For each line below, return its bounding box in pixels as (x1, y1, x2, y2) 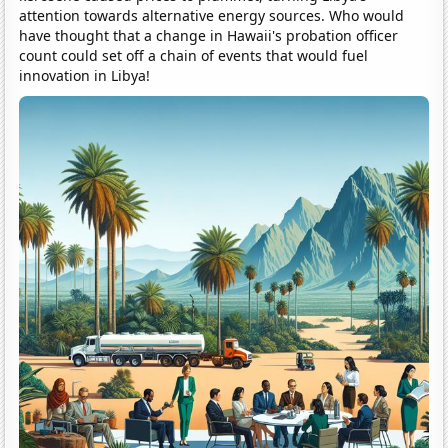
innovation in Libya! (19, 65, 151, 85)
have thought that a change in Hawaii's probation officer (19, 25, 399, 45)
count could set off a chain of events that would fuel (19, 45, 369, 65)
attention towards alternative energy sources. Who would (19, 5, 405, 25)
